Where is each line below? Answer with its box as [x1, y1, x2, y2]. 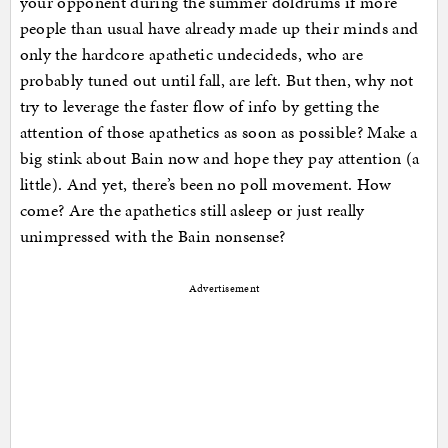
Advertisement [188, 280, 260, 296]
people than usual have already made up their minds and [19, 15, 419, 40]
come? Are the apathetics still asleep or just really [19, 197, 365, 222]
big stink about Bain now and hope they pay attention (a [19, 145, 420, 170]
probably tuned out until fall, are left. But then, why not [19, 67, 414, 92]
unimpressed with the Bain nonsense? [19, 223, 286, 248]
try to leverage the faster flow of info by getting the [19, 93, 380, 118]
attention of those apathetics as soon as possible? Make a [19, 119, 418, 144]
